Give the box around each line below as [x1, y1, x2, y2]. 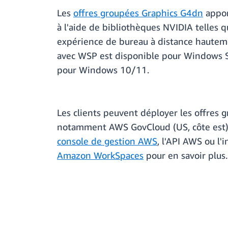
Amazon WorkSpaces [57, 150, 144, 161]
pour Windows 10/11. [57, 64, 149, 76]
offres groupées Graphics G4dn [73, 7, 203, 19]
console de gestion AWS [57, 135, 157, 147]
